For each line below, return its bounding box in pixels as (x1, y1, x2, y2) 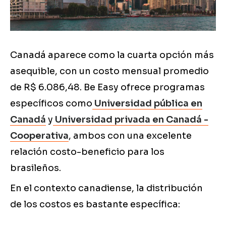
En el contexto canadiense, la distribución (10, 183, 203, 194)
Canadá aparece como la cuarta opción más (10, 49, 214, 61)
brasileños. (10, 162, 61, 174)
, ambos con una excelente (69, 130, 192, 142)
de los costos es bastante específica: (10, 199, 180, 210)
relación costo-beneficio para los (10, 146, 164, 158)
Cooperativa (10, 130, 69, 142)
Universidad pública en (94, 98, 202, 109)
